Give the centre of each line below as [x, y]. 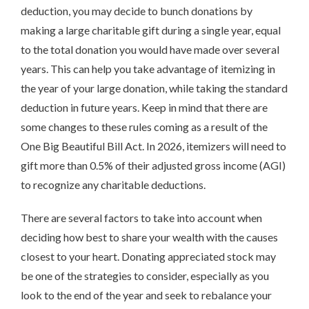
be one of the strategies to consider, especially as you [145, 275]
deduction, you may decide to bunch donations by [137, 10]
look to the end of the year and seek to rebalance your [146, 295]
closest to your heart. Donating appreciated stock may [148, 256]
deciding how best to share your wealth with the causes [149, 237]
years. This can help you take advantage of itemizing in [148, 68]
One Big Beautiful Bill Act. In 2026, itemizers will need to [153, 146]
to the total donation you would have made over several [150, 49]
